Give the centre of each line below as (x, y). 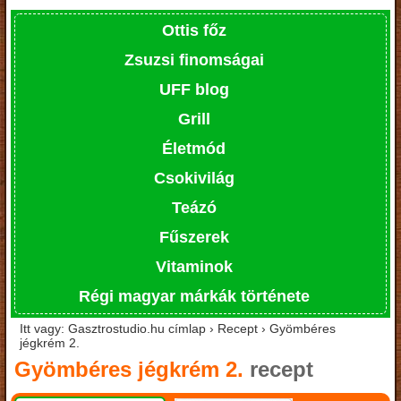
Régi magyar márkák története (194, 296)
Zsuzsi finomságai (194, 60)
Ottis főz (194, 30)
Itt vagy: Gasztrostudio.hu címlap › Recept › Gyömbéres (178, 328)
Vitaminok (194, 266)
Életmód (194, 148)
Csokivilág (194, 178)
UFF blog (194, 89)
